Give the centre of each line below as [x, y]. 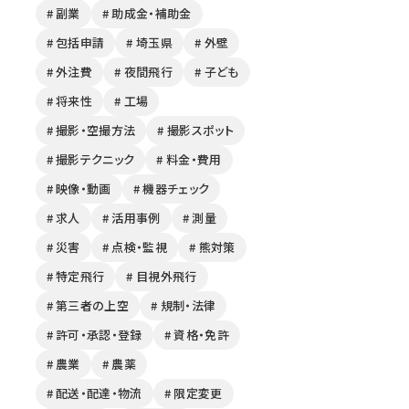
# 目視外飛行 [162, 277]
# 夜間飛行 [144, 72]
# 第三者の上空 [88, 306]
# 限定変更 [193, 393]
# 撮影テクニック [90, 160]
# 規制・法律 [184, 306]
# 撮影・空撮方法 [91, 131]
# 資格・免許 [196, 335]
